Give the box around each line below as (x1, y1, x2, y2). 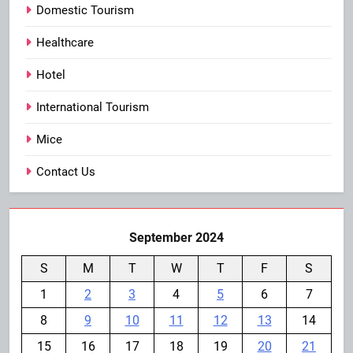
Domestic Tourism (36, 3, 134, 18)
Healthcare (36, 35, 94, 50)
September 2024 (129, 230, 224, 246)
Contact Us (36, 165, 95, 180)
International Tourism (36, 100, 149, 115)
